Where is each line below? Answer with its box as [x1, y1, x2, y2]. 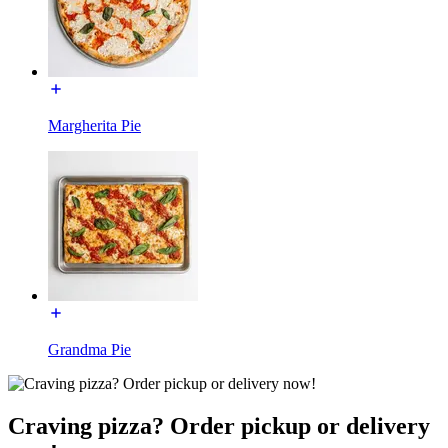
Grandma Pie [48, 340, 131, 358]
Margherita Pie [48, 116, 141, 134]
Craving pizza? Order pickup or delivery [8, 412, 430, 439]
